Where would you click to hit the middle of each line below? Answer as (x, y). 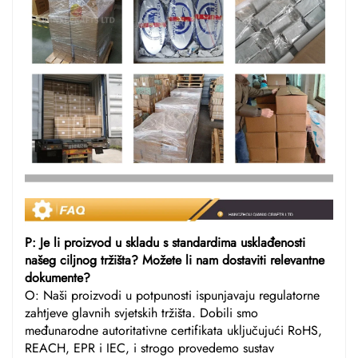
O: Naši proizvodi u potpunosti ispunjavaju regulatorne (172, 296)
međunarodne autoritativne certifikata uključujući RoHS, (173, 331)
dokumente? (58, 278)
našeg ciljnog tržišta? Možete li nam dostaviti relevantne (175, 261)
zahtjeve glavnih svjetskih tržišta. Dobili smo (141, 313)
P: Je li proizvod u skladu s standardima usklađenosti (165, 243)
